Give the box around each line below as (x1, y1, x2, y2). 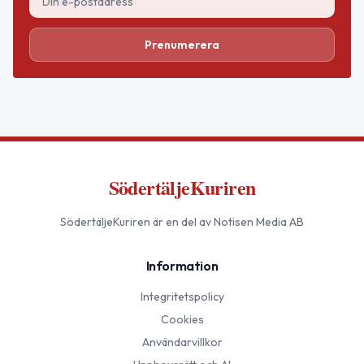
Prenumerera (145, 37, 219, 53)
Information (145, 258, 219, 275)
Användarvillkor (141, 335, 223, 350)
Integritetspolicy (140, 289, 224, 305)
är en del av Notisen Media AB (150, 214, 304, 230)
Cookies (160, 312, 204, 327)
